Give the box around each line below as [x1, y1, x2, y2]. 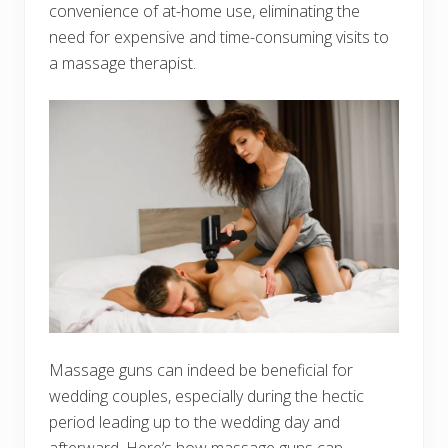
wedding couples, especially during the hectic [49, 385, 364, 408]
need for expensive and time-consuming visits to [49, 25, 389, 48]
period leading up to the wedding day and [49, 411, 340, 434]
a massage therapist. [49, 51, 196, 74]
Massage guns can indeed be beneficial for [49, 359, 353, 382]
